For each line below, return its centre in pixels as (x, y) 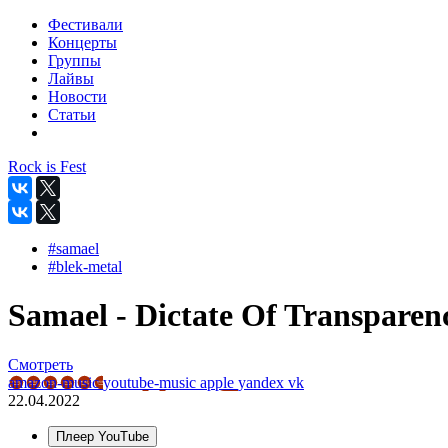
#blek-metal (85, 266)
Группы (74, 60)
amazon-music (55, 382)
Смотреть (40, 364)
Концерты (82, 42)
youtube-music (151, 382)
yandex (263, 382)
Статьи (72, 114)
